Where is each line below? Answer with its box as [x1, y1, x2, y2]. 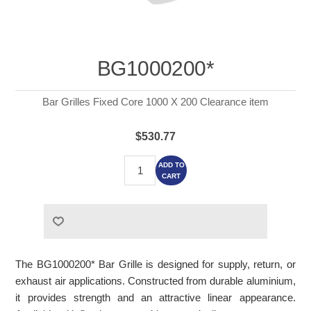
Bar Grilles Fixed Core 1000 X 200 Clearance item [42, 96, 269, 108]
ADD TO [158, 160, 185, 169]
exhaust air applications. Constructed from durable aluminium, [15, 275, 296, 287]
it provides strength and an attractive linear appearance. [15, 292, 296, 304]
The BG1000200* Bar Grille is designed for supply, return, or [15, 258, 296, 271]
